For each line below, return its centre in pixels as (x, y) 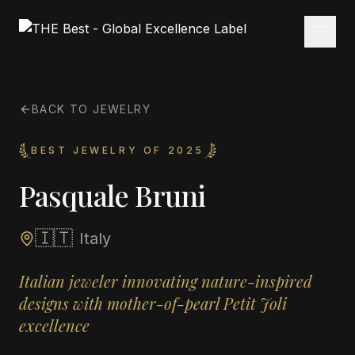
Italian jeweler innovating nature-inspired (166, 281)
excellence (54, 325)
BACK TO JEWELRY (91, 109)
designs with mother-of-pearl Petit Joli (153, 303)
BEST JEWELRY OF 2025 (118, 150)
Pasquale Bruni (113, 195)
